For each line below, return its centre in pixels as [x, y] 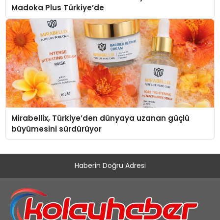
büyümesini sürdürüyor [56, 129]
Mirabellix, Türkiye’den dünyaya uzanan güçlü [100, 118]
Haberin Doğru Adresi [110, 166]
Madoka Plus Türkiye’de [57, 7]
